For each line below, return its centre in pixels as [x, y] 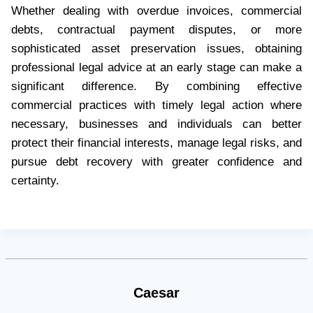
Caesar [156, 293]
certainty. [35, 180]
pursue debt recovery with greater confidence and [156, 161]
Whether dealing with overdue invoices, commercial [156, 10]
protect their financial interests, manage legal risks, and [156, 143]
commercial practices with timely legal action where [156, 105]
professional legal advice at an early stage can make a [156, 67]
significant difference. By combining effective [156, 86]
